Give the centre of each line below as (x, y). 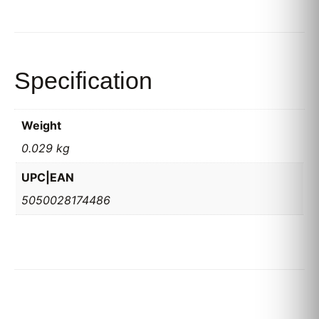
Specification (83, 80)
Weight (41, 125)
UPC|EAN (48, 177)
